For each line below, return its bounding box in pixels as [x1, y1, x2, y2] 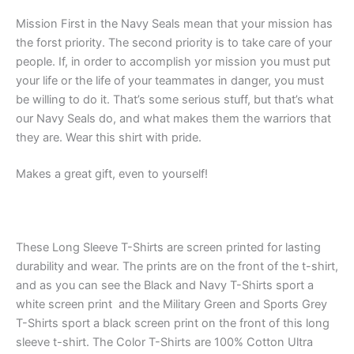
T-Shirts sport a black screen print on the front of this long [16, 316, 330, 331]
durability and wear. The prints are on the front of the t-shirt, [16, 259, 338, 274]
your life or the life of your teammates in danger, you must [16, 73, 324, 88]
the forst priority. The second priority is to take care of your [16, 36, 332, 51]
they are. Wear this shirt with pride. [16, 130, 201, 145]
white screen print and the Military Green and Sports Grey [16, 297, 327, 312]
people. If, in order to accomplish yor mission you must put [16, 55, 330, 70]
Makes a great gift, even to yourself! [16, 167, 208, 182]
